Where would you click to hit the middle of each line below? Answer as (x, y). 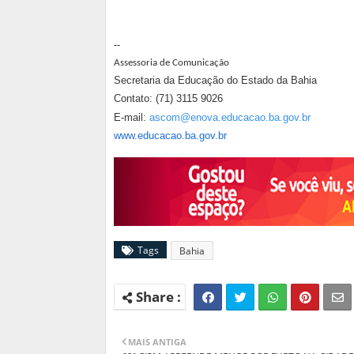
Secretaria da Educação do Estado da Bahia (215, 80)
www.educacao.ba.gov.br (170, 135)
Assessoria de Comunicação (171, 62)
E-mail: (132, 117)
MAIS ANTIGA (157, 341)
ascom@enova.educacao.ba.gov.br (230, 117)
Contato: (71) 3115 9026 (168, 98)
